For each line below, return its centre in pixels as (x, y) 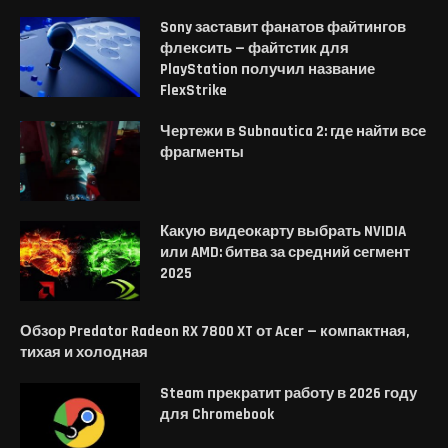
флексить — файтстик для (254, 48)
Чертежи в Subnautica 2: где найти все (293, 131)
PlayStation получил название (267, 69)
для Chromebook (217, 414)
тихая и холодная (84, 352)
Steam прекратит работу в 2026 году (288, 393)
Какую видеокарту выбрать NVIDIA (283, 231)
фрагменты (202, 152)
